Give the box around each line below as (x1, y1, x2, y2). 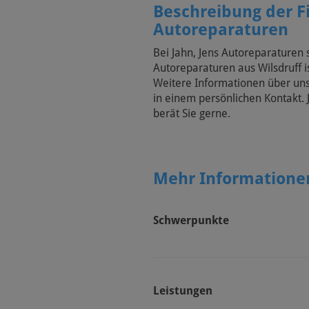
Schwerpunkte (153, 214, 229, 227)
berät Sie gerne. (153, 107, 230, 120)
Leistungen (153, 284, 212, 297)
